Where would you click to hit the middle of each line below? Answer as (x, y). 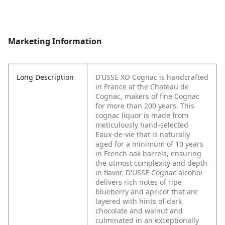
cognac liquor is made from (142, 116)
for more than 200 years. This (145, 106)
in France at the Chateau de (142, 87)
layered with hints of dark (139, 201)
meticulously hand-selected (142, 125)
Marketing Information (55, 41)
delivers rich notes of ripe (139, 182)
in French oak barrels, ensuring (148, 154)
